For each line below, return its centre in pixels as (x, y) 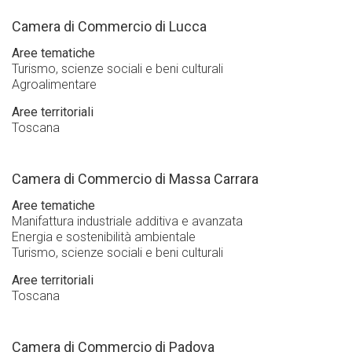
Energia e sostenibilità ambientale (104, 237)
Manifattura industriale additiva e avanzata (127, 222)
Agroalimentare (54, 85)
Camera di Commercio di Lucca (109, 27)
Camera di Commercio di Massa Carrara (135, 179)
